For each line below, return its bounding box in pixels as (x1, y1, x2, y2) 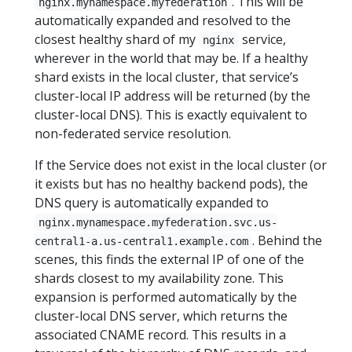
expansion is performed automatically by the (35, 288, 297, 306)
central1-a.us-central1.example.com (35, 235, 248, 247)
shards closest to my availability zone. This (35, 269, 284, 287)
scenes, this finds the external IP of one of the (35, 251, 304, 268)
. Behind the (252, 232, 323, 249)
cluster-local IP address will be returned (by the (35, 87, 310, 104)
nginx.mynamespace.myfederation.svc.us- (38, 216, 278, 229)
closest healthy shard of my (35, 31, 199, 48)
